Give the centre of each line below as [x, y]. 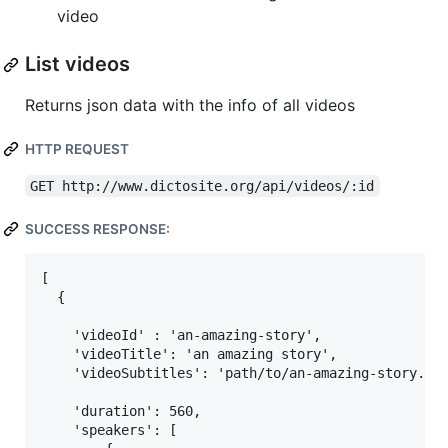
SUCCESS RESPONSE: [97, 229]
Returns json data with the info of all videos [190, 105]
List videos [77, 64]
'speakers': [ [109, 430]
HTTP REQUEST [77, 149]
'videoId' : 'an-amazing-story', [181, 335]
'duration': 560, [121, 411]
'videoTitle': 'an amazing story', [189, 354]
